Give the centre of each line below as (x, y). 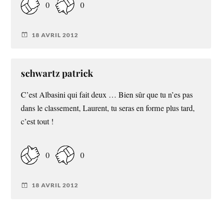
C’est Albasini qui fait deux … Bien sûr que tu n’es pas (107, 95)
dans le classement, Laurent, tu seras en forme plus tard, (108, 108)
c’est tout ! (37, 122)
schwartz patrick (57, 73)
